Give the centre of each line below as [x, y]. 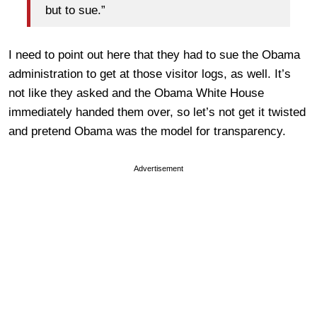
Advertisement [158, 169]
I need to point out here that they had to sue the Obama [154, 55]
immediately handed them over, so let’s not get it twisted [157, 113]
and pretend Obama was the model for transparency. [147, 132]
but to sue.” [75, 10]
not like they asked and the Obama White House [136, 93]
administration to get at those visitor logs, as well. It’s [150, 74]
